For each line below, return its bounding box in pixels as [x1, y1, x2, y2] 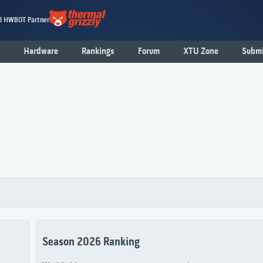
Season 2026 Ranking [42, 235, 140, 249]
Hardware [23, 46, 58, 57]
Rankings [82, 46, 114, 57]
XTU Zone [183, 46, 218, 57]
